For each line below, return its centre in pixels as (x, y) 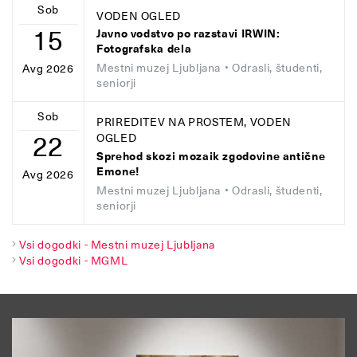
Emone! (118, 171)
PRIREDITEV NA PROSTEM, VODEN (194, 122)
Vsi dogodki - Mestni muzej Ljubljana (117, 244)
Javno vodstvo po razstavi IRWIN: (188, 34)
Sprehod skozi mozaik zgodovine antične (211, 156)
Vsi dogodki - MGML (73, 260)
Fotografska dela (144, 49)
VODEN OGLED (139, 16)
